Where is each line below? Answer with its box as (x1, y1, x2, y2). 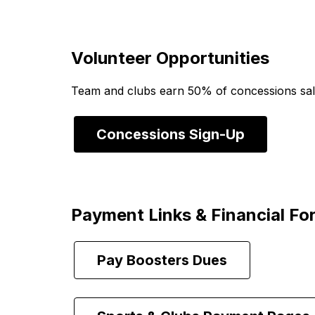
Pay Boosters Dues (96, 252, 227, 269)
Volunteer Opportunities (70, 48, 269, 68)
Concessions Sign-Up (96, 126, 245, 143)
